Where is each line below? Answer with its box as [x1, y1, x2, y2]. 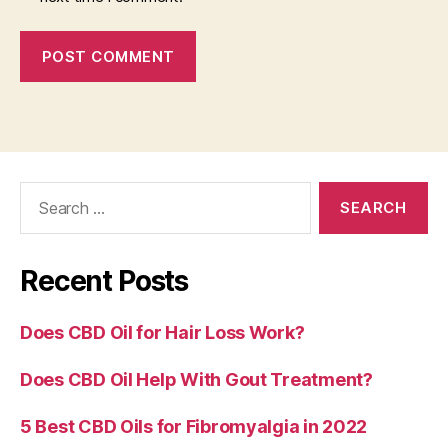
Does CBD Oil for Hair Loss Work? [20, 322, 305, 343]
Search [11, 181, 67, 202]
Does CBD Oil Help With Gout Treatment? [20, 369, 373, 390]
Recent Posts [20, 264, 189, 298]
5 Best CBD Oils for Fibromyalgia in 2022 [20, 416, 368, 437]
